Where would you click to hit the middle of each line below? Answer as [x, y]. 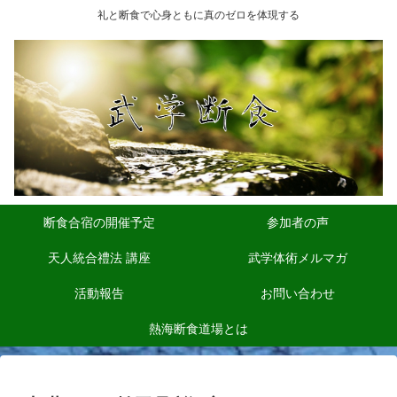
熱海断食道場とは [198, 329]
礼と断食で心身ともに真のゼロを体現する [198, 16]
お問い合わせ [298, 294]
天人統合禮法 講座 [99, 258]
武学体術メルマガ [298, 258]
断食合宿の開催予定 [99, 223]
